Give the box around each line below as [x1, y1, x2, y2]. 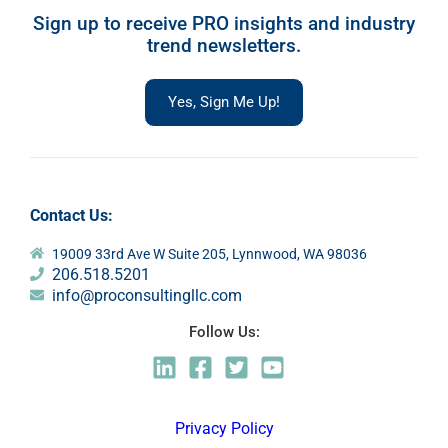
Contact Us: [29, 205, 113, 225]
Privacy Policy [174, 418, 274, 438]
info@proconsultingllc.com [52, 285, 243, 305]
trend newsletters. [147, 33, 301, 57]
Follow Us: [188, 322, 260, 341]
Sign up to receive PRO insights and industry [33, 11, 415, 35]
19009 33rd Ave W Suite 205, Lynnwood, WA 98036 [52, 245, 368, 262]
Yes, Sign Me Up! [168, 92, 280, 111]
